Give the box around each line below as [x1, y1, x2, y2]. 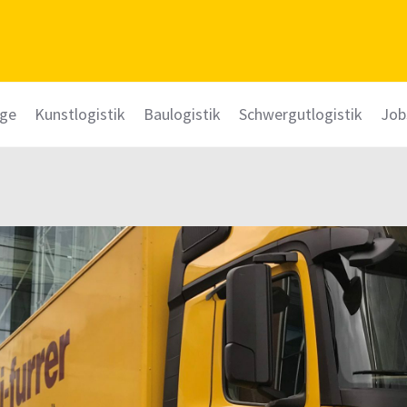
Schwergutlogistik [239, 104, 362, 124]
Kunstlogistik [35, 104, 125, 124]
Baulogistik [144, 104, 221, 124]
